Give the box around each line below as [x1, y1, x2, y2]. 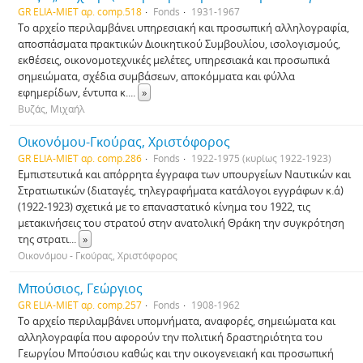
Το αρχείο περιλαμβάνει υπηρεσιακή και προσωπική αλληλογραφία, [18, 20, 349, 35]
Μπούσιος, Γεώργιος [18, 280, 143, 297]
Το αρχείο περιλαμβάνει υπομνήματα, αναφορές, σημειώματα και [18, 314, 335, 328]
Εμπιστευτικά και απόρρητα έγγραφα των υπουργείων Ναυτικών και [18, 167, 351, 181]
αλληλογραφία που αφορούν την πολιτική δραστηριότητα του [18, 330, 322, 344]
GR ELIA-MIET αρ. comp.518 [18, 5, 142, 18]
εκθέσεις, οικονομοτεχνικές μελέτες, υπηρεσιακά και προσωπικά [18, 53, 330, 67]
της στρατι [18, 232, 69, 246]
